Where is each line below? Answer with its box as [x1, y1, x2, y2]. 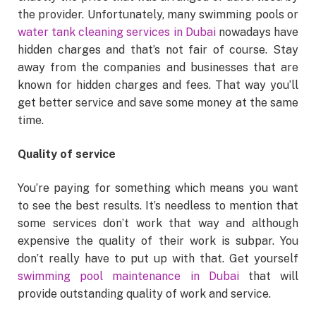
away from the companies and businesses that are [18, 60, 298, 74]
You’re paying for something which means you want [18, 181, 298, 195]
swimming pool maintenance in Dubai [18, 269, 239, 283]
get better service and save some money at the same [18, 95, 298, 109]
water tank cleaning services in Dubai [18, 25, 216, 39]
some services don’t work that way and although [18, 216, 298, 230]
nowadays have [215, 25, 299, 39]
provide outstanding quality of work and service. [18, 286, 271, 300]
